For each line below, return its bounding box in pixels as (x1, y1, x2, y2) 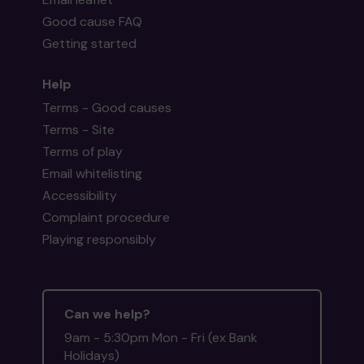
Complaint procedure (42, 209, 171, 226)
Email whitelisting (42, 165, 143, 182)
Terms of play (42, 143, 123, 160)
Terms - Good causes (42, 99, 172, 116)
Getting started (42, 35, 137, 52)
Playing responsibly (42, 231, 157, 248)
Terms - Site (42, 121, 115, 138)
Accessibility (42, 187, 118, 204)
